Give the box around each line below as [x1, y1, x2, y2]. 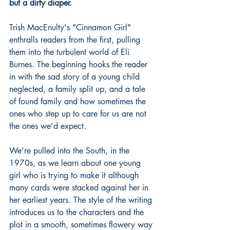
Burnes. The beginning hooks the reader [9, 59, 150, 70]
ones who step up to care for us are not [9, 108, 149, 119]
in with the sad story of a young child [9, 71, 142, 82]
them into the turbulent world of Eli [9, 46, 132, 57]
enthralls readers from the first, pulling [9, 34, 143, 45]
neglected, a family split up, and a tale [9, 83, 148, 94]
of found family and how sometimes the [9, 95, 148, 107]
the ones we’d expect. [9, 120, 91, 131]
